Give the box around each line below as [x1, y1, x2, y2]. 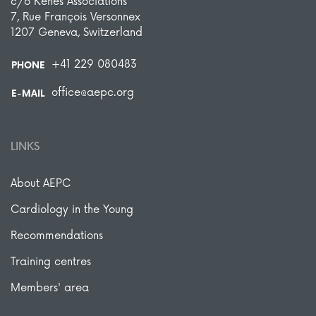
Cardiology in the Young [11, 202, 133, 217]
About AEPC [11, 176, 71, 190]
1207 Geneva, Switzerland [11, 25, 142, 39]
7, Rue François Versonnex [11, 10, 140, 24]
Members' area [11, 281, 89, 295]
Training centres [11, 255, 91, 269]
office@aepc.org [51, 85, 134, 99]
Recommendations [11, 229, 103, 243]
